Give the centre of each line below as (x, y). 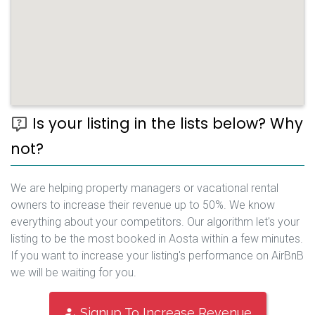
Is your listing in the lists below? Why (166, 123)
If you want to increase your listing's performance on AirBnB (157, 255)
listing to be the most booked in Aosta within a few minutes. (157, 238)
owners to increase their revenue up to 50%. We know (143, 205)
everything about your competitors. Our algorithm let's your (155, 221)
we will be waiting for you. (73, 272)
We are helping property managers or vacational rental (144, 188)
